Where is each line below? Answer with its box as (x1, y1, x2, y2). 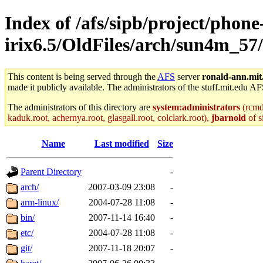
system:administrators (153, 102, 240, 112)
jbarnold (211, 112, 246, 123)
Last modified (94, 138, 149, 149)
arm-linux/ (21, 197, 59, 207)
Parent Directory (21, 166, 82, 177)
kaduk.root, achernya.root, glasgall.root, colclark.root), (8, 112, 211, 123)
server (175, 71, 202, 82)
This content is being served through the (8, 71, 157, 82)
